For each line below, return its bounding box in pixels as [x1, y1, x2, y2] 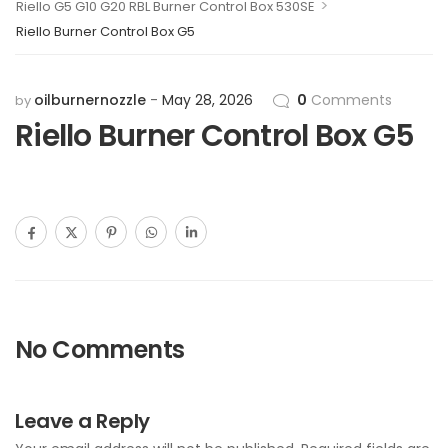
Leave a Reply [15, 407, 150, 435]
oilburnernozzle [34, 90, 146, 110]
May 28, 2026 [162, 90, 253, 110]
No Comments [15, 333, 185, 366]
